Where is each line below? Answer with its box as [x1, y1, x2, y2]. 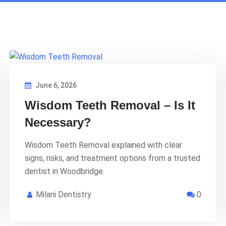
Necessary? [25, 115, 91, 129]
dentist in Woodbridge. [25, 166, 104, 176]
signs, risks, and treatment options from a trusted [25, 153, 200, 163]
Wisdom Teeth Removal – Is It [25, 98, 195, 112]
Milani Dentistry [36, 189, 91, 199]
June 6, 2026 [34, 81, 77, 89]
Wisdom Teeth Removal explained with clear [25, 140, 182, 150]
